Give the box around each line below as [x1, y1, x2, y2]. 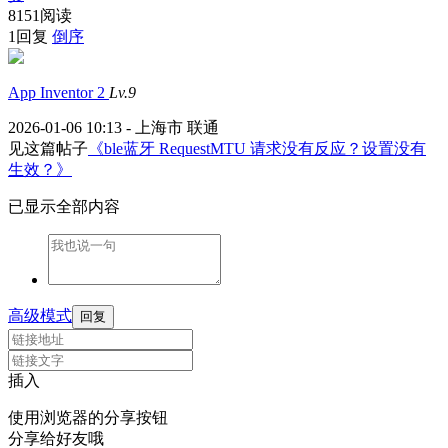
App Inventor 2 [8, 84, 109, 101]
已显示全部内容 [8, 198, 120, 215]
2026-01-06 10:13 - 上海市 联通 [8, 119, 219, 136]
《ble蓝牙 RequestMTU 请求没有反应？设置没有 [88, 140, 426, 157]
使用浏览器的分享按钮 [8, 409, 168, 426]
